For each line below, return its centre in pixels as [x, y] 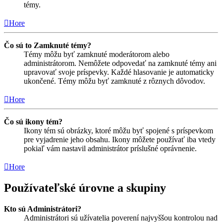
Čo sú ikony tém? [33, 121]
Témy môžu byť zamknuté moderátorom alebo [97, 54]
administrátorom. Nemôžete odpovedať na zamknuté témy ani [120, 63]
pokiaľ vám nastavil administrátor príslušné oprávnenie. [110, 148]
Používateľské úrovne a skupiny [85, 188]
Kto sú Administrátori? [43, 209]
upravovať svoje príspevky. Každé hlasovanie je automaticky [119, 72]
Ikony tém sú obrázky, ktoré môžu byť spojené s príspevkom [118, 130]
